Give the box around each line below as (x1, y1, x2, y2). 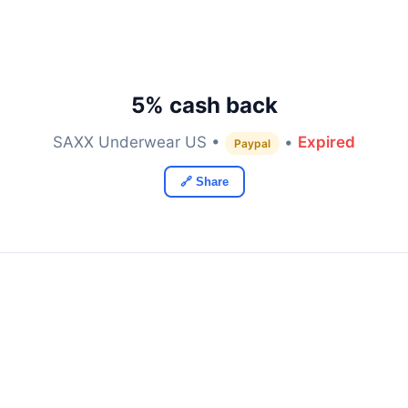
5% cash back (130, 92, 278, 118)
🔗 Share (179, 175, 229, 189)
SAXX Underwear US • (53, 133, 225, 151)
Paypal (234, 137, 270, 150)
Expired (298, 133, 355, 151)
